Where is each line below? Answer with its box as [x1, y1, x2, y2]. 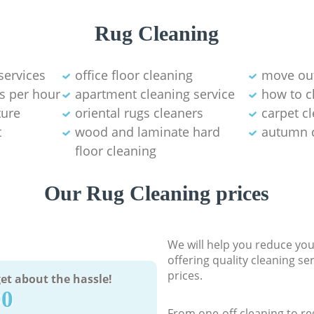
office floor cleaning [74, 67, 193, 84]
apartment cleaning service [74, 86, 235, 103]
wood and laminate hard [74, 123, 220, 141]
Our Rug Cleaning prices [44, 182, 270, 205]
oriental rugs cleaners [74, 104, 203, 122]
